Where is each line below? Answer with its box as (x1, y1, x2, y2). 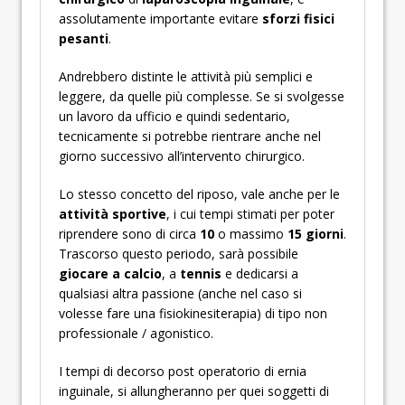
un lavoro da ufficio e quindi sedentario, (59, 108, 290, 125)
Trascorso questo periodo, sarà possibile (59, 245, 298, 262)
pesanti (59, 30, 108, 47)
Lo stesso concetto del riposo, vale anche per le (59, 185, 340, 202)
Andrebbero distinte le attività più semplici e (59, 68, 313, 85)
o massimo (214, 225, 287, 242)
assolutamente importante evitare (59, 10, 262, 27)
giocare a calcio (59, 265, 162, 282)
